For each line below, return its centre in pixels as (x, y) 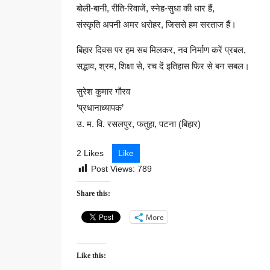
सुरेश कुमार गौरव (103, 91)
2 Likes (90, 153)
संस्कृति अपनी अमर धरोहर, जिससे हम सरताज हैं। (156, 24)
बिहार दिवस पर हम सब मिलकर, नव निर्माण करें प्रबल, (161, 50)
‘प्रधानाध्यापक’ (100, 108)
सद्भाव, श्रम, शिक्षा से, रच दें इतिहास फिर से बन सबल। (163, 66)
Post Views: (113, 169)
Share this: (93, 194)
